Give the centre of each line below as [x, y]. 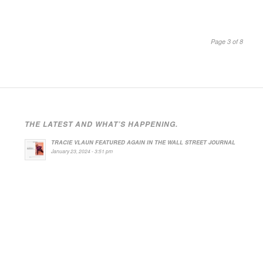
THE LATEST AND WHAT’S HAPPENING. [101, 124]
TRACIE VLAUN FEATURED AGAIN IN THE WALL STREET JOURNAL [143, 142]
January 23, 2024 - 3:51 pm [82, 151]
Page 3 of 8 [227, 41]
